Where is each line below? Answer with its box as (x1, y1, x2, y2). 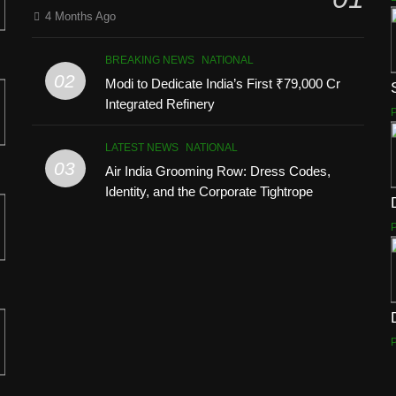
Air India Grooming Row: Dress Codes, (105, 163, 331, 179)
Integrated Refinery (105, 95, 216, 111)
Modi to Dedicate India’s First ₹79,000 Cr (105, 75, 341, 91)
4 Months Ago (45, 9, 117, 23)
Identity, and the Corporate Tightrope (105, 183, 314, 199)
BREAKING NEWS (105, 53, 195, 66)
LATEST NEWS (105, 141, 179, 154)
